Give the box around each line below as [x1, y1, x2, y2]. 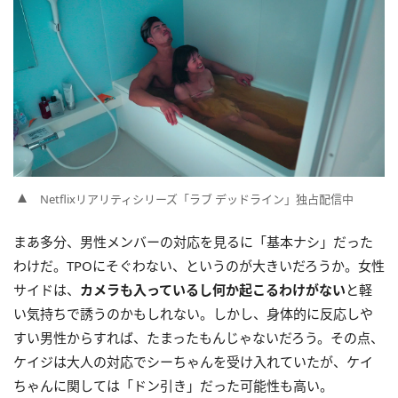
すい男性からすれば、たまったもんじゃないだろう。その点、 [13, 329, 384, 347]
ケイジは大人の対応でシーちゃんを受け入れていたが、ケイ [13, 353, 373, 371]
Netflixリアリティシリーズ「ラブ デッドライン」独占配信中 [40, 191, 354, 208]
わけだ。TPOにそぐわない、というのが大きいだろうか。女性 [13, 257, 385, 275]
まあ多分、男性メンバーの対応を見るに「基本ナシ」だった [13, 233, 373, 251]
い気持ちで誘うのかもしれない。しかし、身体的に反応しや [13, 305, 373, 323]
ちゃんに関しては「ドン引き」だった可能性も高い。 [13, 377, 333, 395]
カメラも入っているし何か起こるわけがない [80, 281, 346, 299]
